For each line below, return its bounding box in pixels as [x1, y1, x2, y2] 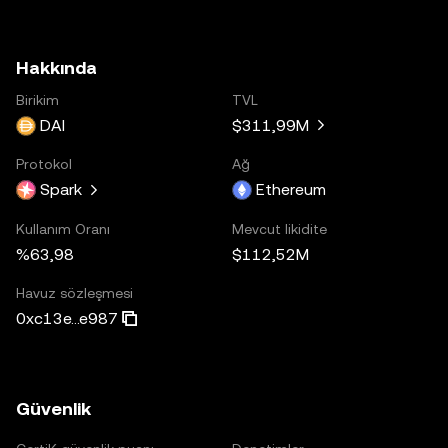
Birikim [16, 91, 59, 108]
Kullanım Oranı [16, 220, 110, 237]
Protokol [16, 155, 72, 172]
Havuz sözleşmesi [16, 284, 133, 301]
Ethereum [256, 179, 326, 199]
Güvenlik [16, 397, 91, 419]
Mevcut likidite [232, 220, 327, 237]
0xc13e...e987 [16, 308, 118, 328]
